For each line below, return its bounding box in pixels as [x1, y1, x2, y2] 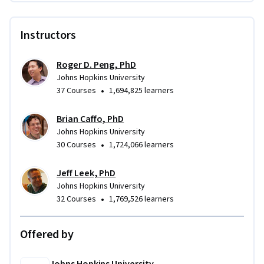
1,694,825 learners [109, 84, 174, 97]
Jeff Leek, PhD [57, 166, 116, 180]
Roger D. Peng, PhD [57, 58, 137, 71]
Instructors [20, 27, 76, 44]
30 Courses [57, 138, 96, 151]
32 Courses [57, 193, 96, 205]
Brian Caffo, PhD [57, 112, 124, 126]
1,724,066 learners [109, 138, 174, 151]
